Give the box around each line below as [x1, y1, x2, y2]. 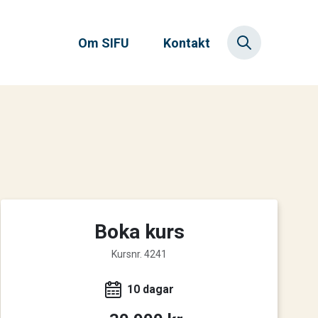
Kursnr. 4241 [111, 248, 167, 260]
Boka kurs [94, 220, 185, 243]
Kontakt [163, 35, 210, 50]
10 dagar [126, 283, 174, 296]
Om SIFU [78, 35, 129, 50]
